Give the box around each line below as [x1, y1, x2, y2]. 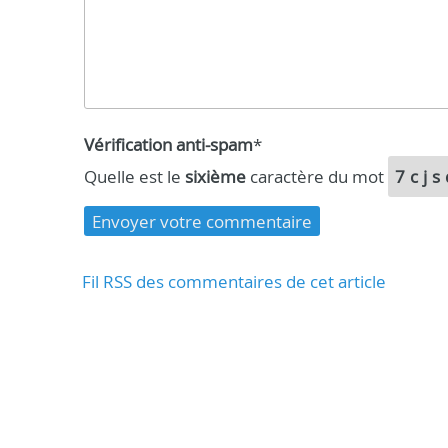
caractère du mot [246, 164, 388, 188]
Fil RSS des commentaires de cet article [82, 270, 386, 293]
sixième [185, 164, 246, 188]
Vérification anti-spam [84, 133, 253, 156]
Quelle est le [84, 164, 185, 188]
